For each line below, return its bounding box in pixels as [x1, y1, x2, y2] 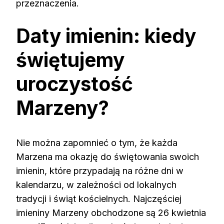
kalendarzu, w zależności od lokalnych [16, 179, 176, 190]
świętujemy [16, 48, 124, 72]
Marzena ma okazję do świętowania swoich [16, 151, 199, 162]
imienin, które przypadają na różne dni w [16, 165, 183, 176]
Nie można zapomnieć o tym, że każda [16, 137, 177, 148]
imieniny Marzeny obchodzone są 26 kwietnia [16, 207, 206, 218]
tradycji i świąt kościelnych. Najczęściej [16, 193, 181, 204]
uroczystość [16, 72, 133, 96]
